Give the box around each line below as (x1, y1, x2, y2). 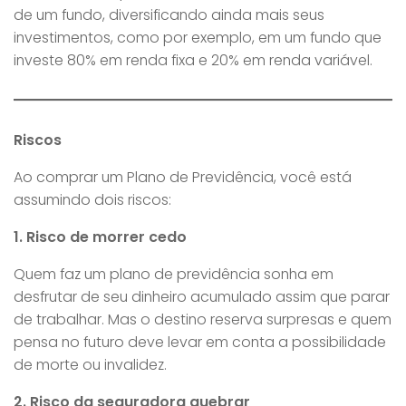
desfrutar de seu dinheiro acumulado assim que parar (14, 286, 390, 308)
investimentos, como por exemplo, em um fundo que (14, 27, 382, 49)
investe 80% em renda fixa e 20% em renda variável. (14, 50, 372, 72)
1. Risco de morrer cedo (14, 227, 187, 248)
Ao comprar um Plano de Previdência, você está (14, 167, 352, 188)
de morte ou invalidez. (14, 354, 167, 376)
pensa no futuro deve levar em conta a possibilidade (14, 332, 386, 353)
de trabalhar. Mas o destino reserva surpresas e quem (14, 309, 391, 331)
